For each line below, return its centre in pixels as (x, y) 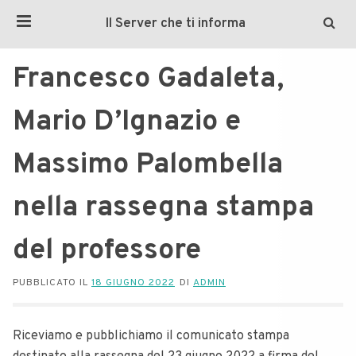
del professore (107, 251)
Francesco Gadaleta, (148, 79)
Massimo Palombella (148, 165)
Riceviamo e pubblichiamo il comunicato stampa (151, 336)
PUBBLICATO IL (52, 283)
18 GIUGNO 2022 (133, 283)
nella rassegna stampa (163, 208)
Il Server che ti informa (175, 24)
